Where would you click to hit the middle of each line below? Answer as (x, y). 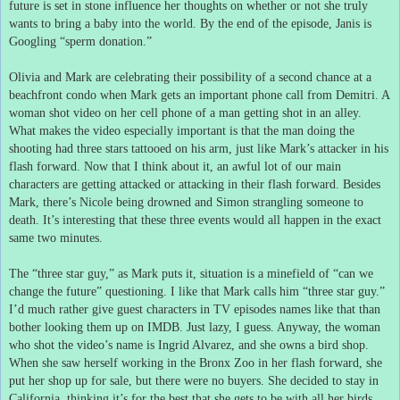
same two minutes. (56, 237)
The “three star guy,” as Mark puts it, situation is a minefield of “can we (191, 273)
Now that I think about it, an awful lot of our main (212, 166)
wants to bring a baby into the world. (103, 23)
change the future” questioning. (88, 291)
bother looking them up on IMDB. (96, 327)
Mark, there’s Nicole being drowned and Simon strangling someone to (186, 202)
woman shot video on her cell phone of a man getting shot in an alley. (185, 112)
